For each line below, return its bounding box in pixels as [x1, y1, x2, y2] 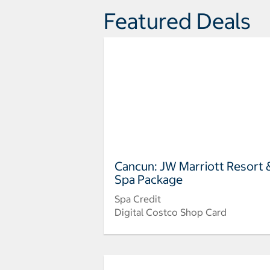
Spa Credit [115, 193, 161, 206]
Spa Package [115, 172, 183, 187]
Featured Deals [104, 7, 251, 35]
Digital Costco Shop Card [115, 206, 227, 219]
